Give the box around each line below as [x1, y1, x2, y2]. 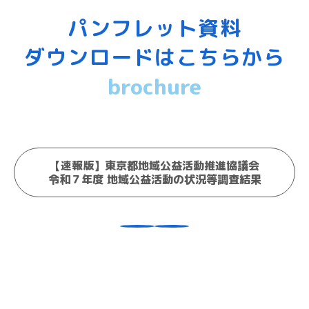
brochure [108, 72, 201, 102]
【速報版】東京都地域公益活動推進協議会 [50, 158, 259, 174]
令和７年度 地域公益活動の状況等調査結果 [48, 172, 261, 188]
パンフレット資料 [68, 14, 241, 43]
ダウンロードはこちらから [24, 43, 285, 72]
